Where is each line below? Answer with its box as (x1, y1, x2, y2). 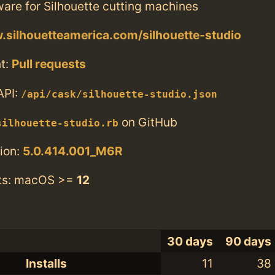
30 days (167, 233, 214, 249)
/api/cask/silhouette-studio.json (21, 88, 217, 100)
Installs (26, 255, 67, 271)
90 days (225, 233, 272, 249)
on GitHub (118, 114, 177, 130)
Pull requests (12, 56, 86, 72)
